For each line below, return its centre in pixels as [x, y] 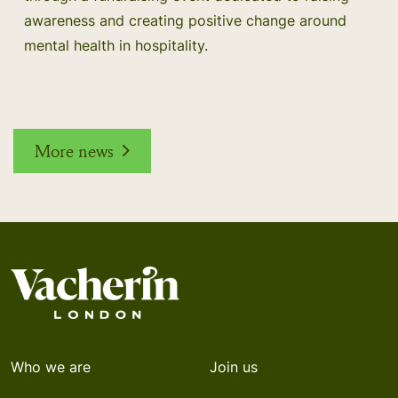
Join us [234, 367]
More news [74, 150]
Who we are [51, 367]
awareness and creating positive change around [185, 20]
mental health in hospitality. [116, 45]
